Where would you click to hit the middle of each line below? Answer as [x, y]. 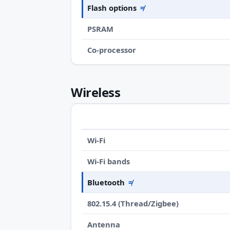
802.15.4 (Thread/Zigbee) [133, 204]
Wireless [96, 92]
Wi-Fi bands [109, 161]
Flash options [112, 7]
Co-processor [112, 50]
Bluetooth [106, 183]
